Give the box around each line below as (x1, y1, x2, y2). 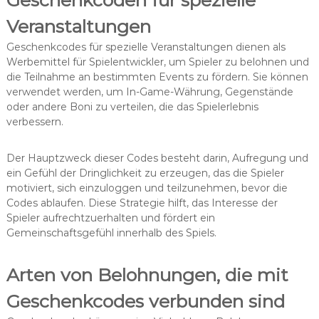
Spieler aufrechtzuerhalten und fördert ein (6, 211, 215, 224)
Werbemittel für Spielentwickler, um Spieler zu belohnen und (6, 55, 309, 68)
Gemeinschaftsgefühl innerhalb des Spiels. (6, 226, 216, 239)
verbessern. (6, 115, 63, 128)
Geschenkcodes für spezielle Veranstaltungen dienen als (6, 40, 286, 53)
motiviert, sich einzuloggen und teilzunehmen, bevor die (6, 181, 288, 194)
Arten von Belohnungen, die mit (6, 263, 288, 286)
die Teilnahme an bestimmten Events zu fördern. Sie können (6, 70, 308, 83)
